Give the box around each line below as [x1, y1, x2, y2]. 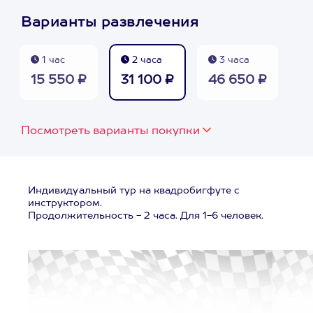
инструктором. [28, 198, 102, 208]
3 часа [217, 56, 249, 65]
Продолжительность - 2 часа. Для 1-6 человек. [28, 211, 263, 221]
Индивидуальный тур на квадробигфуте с [28, 186, 240, 196]
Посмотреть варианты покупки [21, 126, 200, 137]
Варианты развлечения [21, 16, 198, 30]
